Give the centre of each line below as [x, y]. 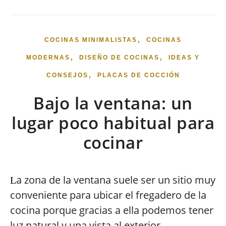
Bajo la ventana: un [113, 103]
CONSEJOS [67, 75]
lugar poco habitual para [113, 123]
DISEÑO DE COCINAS [119, 58]
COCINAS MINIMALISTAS [91, 40]
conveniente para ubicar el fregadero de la [108, 195]
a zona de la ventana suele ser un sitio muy [116, 180]
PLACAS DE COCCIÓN [138, 75]
